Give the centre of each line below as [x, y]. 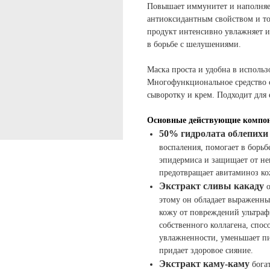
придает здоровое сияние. [206, 251]
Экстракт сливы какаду [213, 186]
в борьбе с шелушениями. [194, 45]
